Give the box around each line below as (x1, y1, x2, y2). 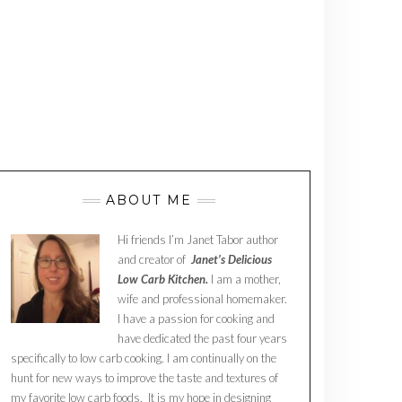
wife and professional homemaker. (118, 292, 287, 306)
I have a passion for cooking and (118, 311, 275, 326)
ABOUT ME (106, 192, 192, 208)
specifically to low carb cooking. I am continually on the (11, 351, 276, 365)
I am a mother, (211, 272, 281, 286)
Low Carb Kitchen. (118, 272, 211, 286)
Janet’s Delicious (188, 252, 272, 267)
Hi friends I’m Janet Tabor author (118, 232, 278, 247)
